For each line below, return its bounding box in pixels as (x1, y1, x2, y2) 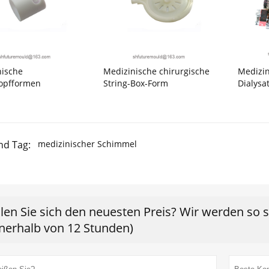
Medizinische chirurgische (103, 65, 210, 77)
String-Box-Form (103, 77, 169, 89)
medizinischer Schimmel (37, 138, 137, 150)
